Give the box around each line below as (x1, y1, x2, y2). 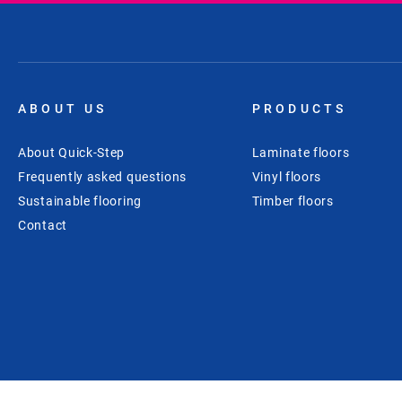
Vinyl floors (251, 169, 322, 184)
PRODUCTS (251, 100, 347, 116)
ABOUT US (18, 100, 108, 116)
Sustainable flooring (18, 193, 142, 208)
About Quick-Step (18, 144, 126, 160)
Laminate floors (251, 144, 350, 160)
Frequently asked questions (18, 169, 188, 184)
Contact (18, 217, 67, 232)
